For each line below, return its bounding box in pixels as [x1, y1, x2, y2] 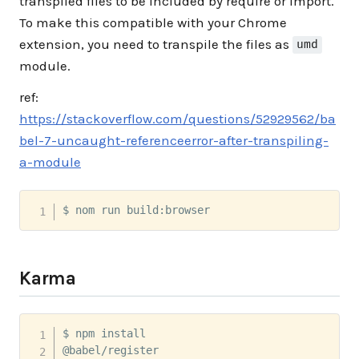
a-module [19, 154, 81, 171]
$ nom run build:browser [62, 204, 210, 217]
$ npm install [62, 326, 152, 340]
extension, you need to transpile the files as [19, 35, 292, 52]
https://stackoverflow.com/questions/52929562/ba [19, 111, 336, 127]
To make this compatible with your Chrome [19, 14, 287, 30]
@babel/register [62, 343, 165, 357]
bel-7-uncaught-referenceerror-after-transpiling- [19, 132, 329, 149]
